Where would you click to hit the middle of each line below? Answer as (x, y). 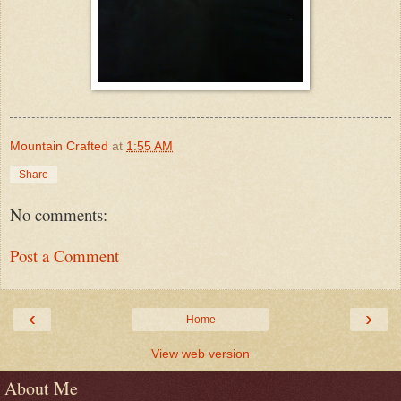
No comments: (59, 214)
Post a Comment (64, 256)
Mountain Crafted (59, 146)
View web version (200, 353)
